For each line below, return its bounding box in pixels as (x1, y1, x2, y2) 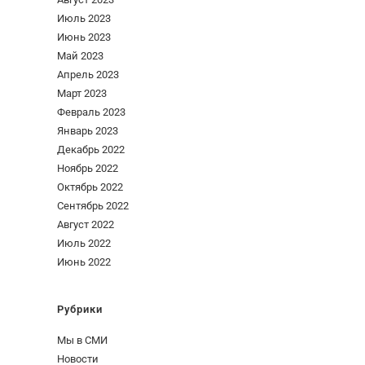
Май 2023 (57, 49, 103, 62)
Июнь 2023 (57, 30, 111, 43)
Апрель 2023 (57, 68, 119, 81)
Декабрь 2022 (57, 143, 125, 156)
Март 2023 (57, 86, 107, 99)
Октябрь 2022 (57, 180, 123, 193)
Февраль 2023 (57, 105, 125, 118)
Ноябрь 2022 (57, 161, 118, 174)
